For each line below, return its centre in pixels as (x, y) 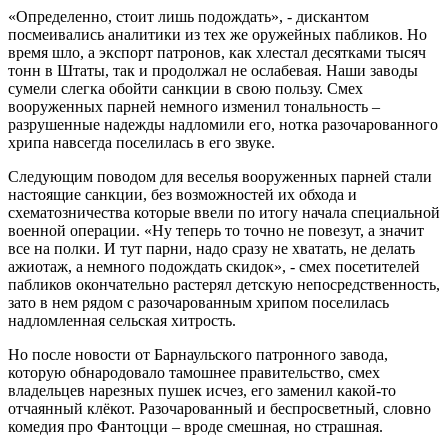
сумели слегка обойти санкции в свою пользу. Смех (185, 88)
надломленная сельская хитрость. (124, 320)
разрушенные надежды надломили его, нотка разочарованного (223, 124)
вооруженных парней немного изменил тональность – (194, 106)
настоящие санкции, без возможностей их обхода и (182, 194)
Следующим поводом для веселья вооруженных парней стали (220, 176)
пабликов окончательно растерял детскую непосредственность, (224, 284)
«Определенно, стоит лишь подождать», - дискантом (188, 16)
